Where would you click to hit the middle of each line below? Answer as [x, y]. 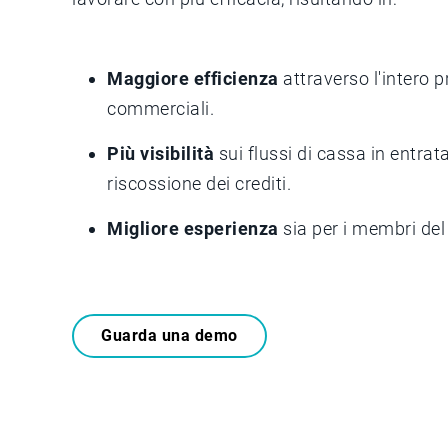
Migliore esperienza [193, 228]
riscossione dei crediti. [199, 183]
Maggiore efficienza [193, 78]
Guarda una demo [169, 335]
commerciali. [160, 108]
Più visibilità [160, 153]
